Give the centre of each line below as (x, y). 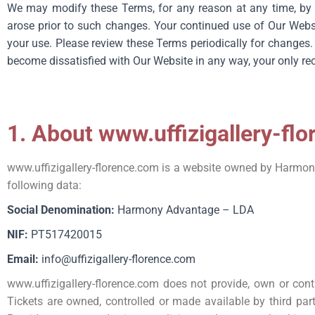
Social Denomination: (61, 210)
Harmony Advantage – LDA (184, 210)
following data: (44, 185)
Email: (23, 259)
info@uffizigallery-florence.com (117, 259)
